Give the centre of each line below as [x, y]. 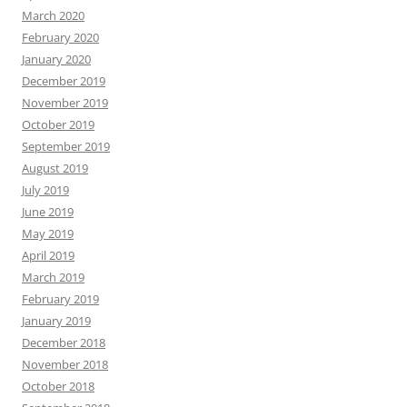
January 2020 [56, 59]
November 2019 [65, 103]
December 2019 [64, 81]
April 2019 [48, 255]
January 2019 [56, 321]
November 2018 [65, 364]
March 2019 [53, 277]
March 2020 [53, 15]
